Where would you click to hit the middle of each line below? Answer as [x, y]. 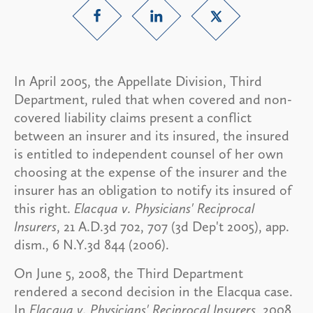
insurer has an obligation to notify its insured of [153, 190]
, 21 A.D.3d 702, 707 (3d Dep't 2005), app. [173, 226]
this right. [42, 208]
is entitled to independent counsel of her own [149, 153]
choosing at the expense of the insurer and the [151, 172]
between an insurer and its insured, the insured [152, 135]
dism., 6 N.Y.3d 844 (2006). [92, 244]
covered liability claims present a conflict [133, 117]
